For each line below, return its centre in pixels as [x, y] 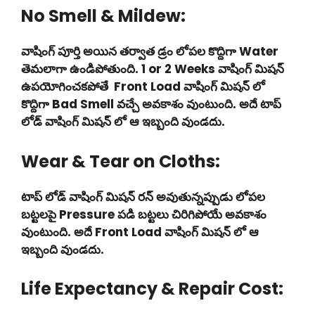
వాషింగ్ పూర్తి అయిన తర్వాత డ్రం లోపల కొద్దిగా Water [150, 51]
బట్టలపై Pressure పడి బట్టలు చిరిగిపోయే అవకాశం [144, 214]
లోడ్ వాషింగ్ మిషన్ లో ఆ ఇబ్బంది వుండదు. [123, 122]
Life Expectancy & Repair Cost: [152, 289]
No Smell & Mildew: [103, 16]
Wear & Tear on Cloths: [121, 161]
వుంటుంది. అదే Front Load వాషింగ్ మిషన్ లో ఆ [140, 232]
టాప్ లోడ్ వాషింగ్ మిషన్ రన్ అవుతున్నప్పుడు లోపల [143, 197]
